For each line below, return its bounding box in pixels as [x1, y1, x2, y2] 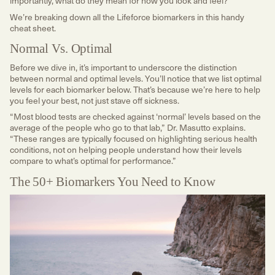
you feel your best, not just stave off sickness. [10, 93, 181, 107]
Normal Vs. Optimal [10, 41, 113, 56]
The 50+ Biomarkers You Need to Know [10, 174, 215, 189]
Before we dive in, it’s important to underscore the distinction [10, 60, 237, 74]
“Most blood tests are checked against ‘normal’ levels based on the [10, 109, 261, 123]
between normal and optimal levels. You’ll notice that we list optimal [10, 71, 261, 85]
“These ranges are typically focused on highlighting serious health [10, 131, 257, 145]
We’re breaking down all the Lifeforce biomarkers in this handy [10, 10, 244, 23]
